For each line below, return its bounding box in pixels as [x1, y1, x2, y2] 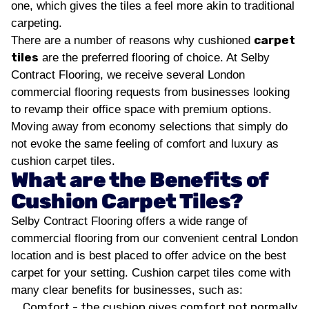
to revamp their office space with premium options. [11, 103, 272, 116]
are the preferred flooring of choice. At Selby [39, 51, 270, 64]
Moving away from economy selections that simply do [11, 120, 288, 133]
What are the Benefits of [11, 168, 268, 192]
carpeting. [11, 17, 62, 30]
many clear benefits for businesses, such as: [11, 283, 243, 297]
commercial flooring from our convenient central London [11, 232, 298, 245]
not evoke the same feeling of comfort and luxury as [11, 137, 279, 150]
